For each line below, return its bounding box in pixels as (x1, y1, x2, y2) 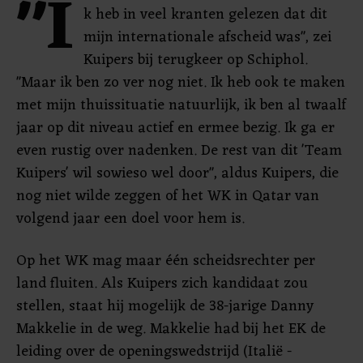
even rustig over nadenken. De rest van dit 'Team (16, 138, 342, 164)
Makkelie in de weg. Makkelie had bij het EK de (16, 316, 326, 342)
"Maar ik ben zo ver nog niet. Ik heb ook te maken (16, 70, 345, 96)
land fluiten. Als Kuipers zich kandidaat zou (16, 271, 308, 297)
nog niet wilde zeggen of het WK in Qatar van (16, 183, 319, 209)
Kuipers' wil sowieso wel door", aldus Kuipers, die (16, 160, 339, 186)
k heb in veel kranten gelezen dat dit (83, 2, 327, 28)
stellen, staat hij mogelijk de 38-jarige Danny (16, 293, 314, 319)
